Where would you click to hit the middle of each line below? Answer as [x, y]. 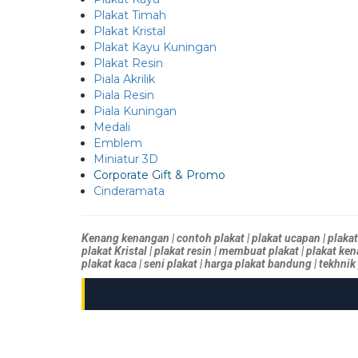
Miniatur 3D [126, 159]
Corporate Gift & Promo [159, 175]
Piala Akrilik [124, 80]
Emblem [118, 143]
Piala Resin [124, 95]
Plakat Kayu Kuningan [155, 48]
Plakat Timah [130, 16]
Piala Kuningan [135, 111]
